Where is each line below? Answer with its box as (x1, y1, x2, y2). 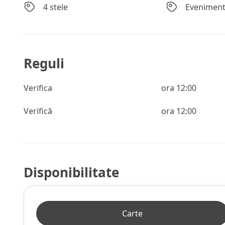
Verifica (24, 82, 52, 93)
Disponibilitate (24, 163, 119, 181)
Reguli (24, 54, 64, 72)
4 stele (43, 2, 68, 13)
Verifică (24, 105, 52, 117)
